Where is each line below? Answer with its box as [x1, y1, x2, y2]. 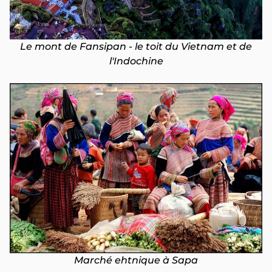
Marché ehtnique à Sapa [74, 254, 198, 266]
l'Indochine [109, 55, 163, 67]
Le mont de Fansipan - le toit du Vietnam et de [20, 41, 252, 53]
